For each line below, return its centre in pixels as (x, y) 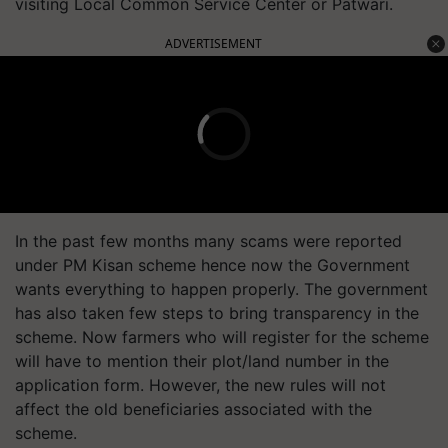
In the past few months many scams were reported (208, 240)
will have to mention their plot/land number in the (202, 360)
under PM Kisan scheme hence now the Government (212, 264)
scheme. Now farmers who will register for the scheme (222, 336)
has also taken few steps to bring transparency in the (217, 312)
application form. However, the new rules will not (200, 384)
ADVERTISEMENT (213, 43)
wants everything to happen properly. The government (221, 288)
